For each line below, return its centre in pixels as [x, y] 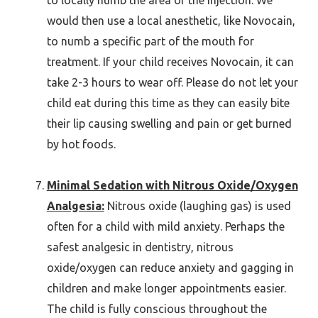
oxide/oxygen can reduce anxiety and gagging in [170, 267]
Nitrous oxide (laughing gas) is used [197, 205]
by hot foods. [81, 144]
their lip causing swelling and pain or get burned [169, 123]
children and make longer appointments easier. [166, 288]
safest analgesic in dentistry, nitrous [140, 247]
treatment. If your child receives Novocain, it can [170, 61]
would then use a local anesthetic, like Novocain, [171, 20]
